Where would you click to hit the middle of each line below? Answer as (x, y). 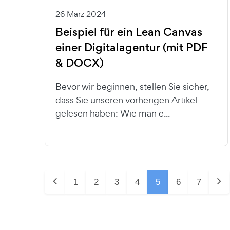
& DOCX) (80, 63)
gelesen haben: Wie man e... (113, 113)
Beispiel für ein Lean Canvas (129, 32)
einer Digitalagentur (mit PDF (132, 47)
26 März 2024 (81, 14)
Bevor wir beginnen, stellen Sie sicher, (132, 86)
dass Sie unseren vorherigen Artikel (126, 100)
